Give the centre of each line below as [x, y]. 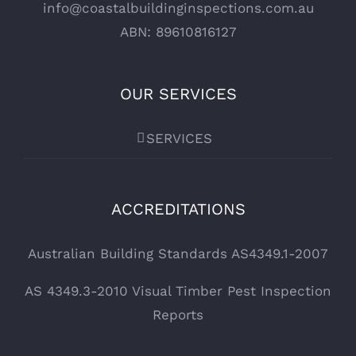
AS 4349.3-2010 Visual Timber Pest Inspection [178, 290]
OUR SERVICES [178, 93]
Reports [178, 314]
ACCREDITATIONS [178, 209]
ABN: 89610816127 [178, 31]
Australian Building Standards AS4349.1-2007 [178, 253]
